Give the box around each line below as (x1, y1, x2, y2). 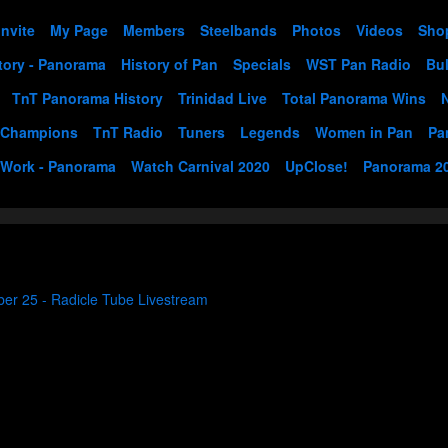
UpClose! (285, 156, 348, 176)
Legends (240, 122, 300, 142)
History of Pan (121, 54, 218, 74)
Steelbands (200, 20, 277, 40)
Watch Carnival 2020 (131, 156, 270, 176)
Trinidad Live (178, 88, 267, 108)
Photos (292, 20, 341, 40)
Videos (356, 20, 403, 40)
